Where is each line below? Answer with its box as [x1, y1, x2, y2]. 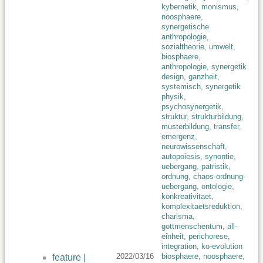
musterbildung [161, 122, 209, 131]
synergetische [161, 22, 209, 32]
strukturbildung [191, 112, 241, 122]
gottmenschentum [161, 222, 222, 231]
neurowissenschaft [161, 142, 225, 151]
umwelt [209, 42, 233, 52]
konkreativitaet [161, 192, 211, 201]
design [161, 72, 184, 82]
